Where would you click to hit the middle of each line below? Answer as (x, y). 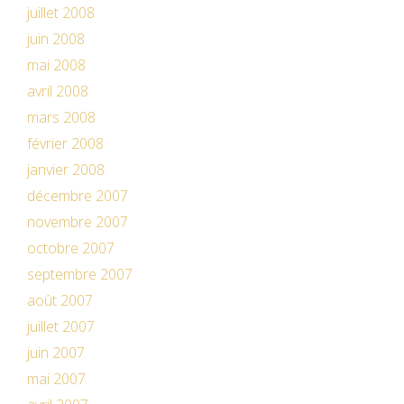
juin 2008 (56, 39)
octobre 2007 (71, 248)
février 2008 (65, 143)
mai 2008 (56, 65)
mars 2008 (61, 117)
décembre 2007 (78, 196)
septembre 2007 (80, 274)
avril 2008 (58, 91)
